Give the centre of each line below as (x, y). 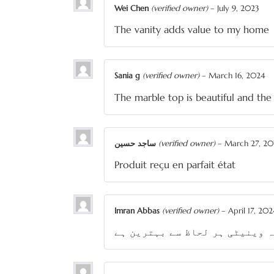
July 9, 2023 (238, 9)
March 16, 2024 (237, 76)
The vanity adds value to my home (192, 30)
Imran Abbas (138, 210)
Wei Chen (133, 9)
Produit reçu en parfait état (175, 164)
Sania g (128, 76)
